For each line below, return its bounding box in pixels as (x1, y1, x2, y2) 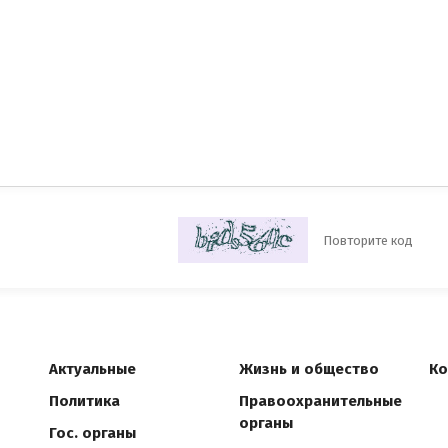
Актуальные (49, 360, 136, 378)
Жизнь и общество (239, 360, 379, 378)
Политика (49, 392, 120, 410)
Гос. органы (49, 424, 136, 442)
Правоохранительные (239, 392, 402, 410)
